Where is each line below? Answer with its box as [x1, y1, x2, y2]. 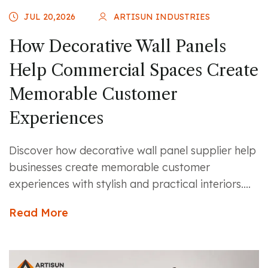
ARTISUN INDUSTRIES [114, 11, 210, 22]
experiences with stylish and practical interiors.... [9, 176, 251, 191]
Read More [9, 205, 68, 220]
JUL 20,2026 [24, 11, 75, 22]
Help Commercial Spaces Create [9, 60, 258, 80]
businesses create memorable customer [9, 160, 210, 174]
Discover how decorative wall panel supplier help [9, 143, 256, 157]
